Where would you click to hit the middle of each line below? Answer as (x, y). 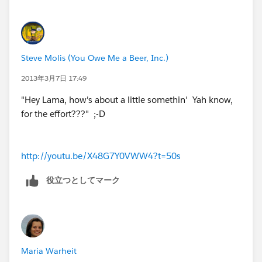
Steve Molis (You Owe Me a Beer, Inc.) (95, 58)
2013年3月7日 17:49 (54, 78)
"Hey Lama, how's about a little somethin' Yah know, (127, 99)
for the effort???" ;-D (63, 113)
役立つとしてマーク (83, 180)
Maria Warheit (49, 251)
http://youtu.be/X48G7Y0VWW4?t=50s (101, 156)
